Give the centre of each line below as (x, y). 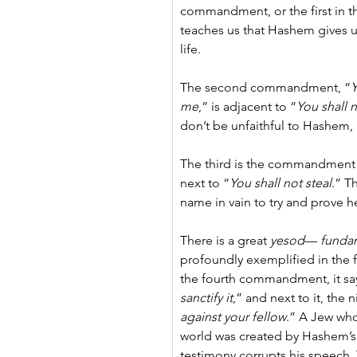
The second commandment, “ (265, 87)
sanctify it (206, 298)
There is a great (225, 240)
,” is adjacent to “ (247, 106)
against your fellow (233, 317)
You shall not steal (280, 183)
